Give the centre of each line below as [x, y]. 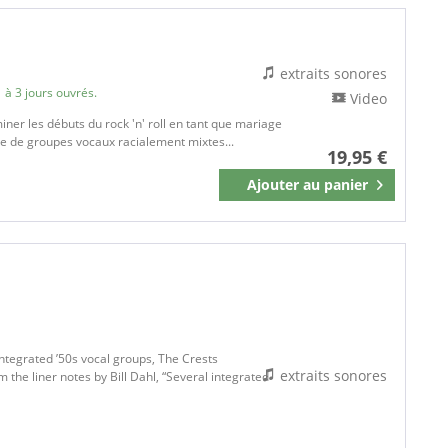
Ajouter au [283, 185]
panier [345, 185]
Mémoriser [338, 189]
